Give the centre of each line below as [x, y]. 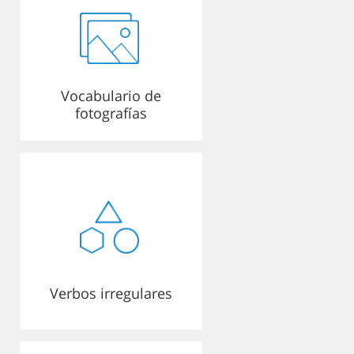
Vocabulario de [111, 96]
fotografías [111, 113]
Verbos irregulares [111, 293]
